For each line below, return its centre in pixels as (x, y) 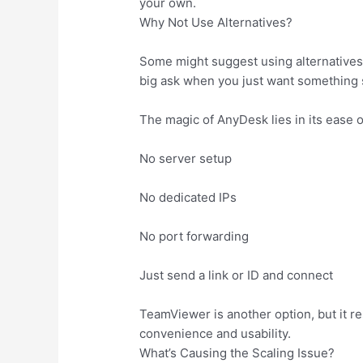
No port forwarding (194, 236)
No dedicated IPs (188, 197)
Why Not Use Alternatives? (216, 22)
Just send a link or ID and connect (237, 275)
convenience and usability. (216, 333)
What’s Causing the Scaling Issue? (237, 352)
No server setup (186, 158)
